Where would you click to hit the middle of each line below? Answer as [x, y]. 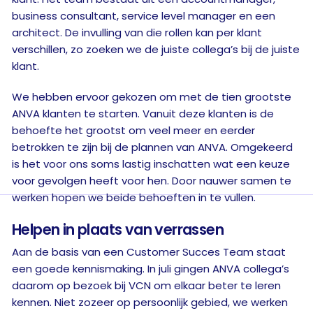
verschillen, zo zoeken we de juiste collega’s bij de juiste [156, 49]
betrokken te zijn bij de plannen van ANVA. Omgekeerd [152, 147]
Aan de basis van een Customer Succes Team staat [149, 252]
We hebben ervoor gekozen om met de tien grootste [152, 97]
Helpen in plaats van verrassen [118, 230]
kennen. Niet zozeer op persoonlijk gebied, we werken [150, 302]
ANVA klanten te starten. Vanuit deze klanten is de [143, 114]
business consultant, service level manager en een [144, 16]
